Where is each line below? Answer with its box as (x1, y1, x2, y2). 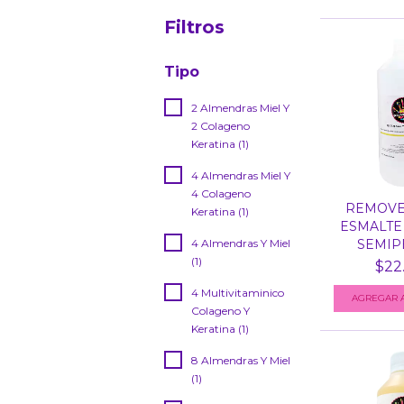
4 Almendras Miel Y (191, 169, 290, 182)
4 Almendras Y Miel (191, 236, 290, 250)
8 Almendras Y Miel (191, 353, 290, 367)
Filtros (164, 16, 225, 38)
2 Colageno (191, 119, 250, 133)
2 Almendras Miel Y (191, 101, 289, 115)
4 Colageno (191, 187, 251, 200)
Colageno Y (191, 304, 250, 317)
